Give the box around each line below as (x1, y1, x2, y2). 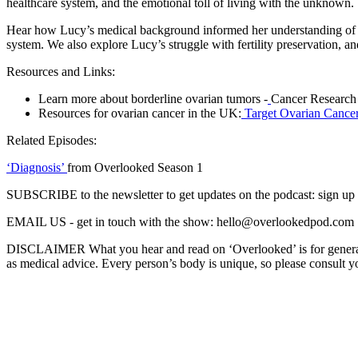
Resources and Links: (6, 64, 115, 78)
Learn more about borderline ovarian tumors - (38, 91, 268, 105)
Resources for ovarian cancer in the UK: (38, 105, 241, 120)
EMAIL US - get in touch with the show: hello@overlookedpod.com (6, 214, 354, 229)
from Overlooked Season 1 (67, 160, 203, 174)
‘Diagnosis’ (6, 160, 67, 174)
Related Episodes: (6, 133, 97, 147)
